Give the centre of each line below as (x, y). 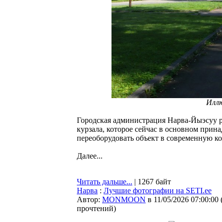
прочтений (95, 208)
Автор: (89, 199)
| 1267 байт (152, 182)
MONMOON (124, 199)
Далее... (90, 156)
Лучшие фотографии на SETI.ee (158, 191)
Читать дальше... (105, 182)
